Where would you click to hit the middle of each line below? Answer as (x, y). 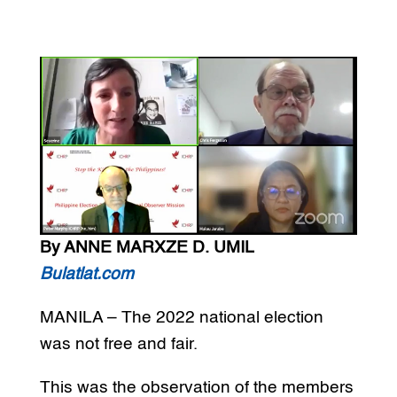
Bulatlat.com (86, 275)
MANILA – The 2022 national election (181, 318)
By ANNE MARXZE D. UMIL (147, 248)
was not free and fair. (118, 345)
